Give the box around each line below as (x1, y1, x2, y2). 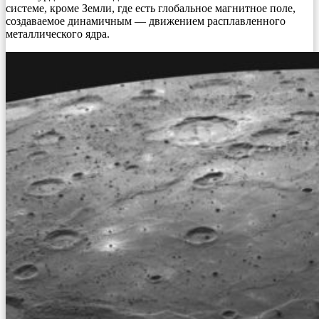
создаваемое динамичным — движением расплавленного (6, 14, 286, 27)
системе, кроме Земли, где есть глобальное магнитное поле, (6, 1, 296, 14)
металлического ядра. (6, 27, 110, 40)
